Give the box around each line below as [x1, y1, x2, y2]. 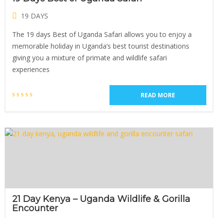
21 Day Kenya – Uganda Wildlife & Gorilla [12, 194, 190, 204]
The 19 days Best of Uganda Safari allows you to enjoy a [12, 30, 192, 39]
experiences [12, 65, 50, 74]
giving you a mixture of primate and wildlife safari [12, 53, 167, 62]
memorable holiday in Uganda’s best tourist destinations [12, 41, 189, 51]
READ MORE [141, 91, 175, 99]
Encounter [12, 203, 58, 214]
